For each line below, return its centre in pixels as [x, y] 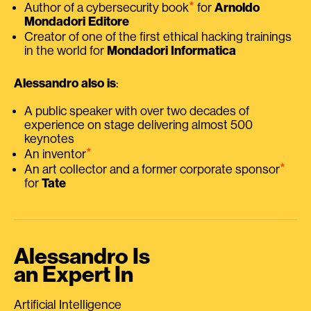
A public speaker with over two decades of [137, 111]
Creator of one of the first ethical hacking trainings [158, 36]
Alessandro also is [65, 83]
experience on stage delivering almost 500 [138, 125]
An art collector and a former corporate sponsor [152, 169]
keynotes [49, 138]
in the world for [66, 50]
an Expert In [74, 275]
